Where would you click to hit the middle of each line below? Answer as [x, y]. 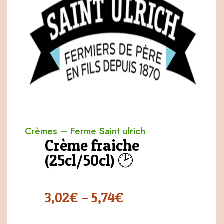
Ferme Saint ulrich [108, 131]
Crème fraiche [92, 146]
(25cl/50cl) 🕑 [89, 161]
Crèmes [41, 131]
